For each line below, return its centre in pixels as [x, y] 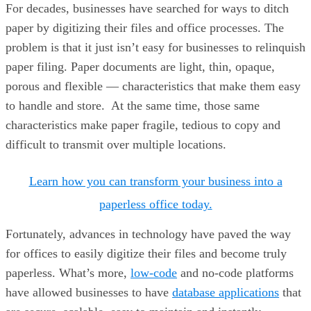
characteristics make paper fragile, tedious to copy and [143, 125]
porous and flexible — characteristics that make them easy [153, 86]
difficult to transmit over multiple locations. [116, 144]
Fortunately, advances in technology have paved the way [148, 234]
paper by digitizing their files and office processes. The [145, 28]
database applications [226, 292]
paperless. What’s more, [68, 273]
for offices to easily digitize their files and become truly [146, 253]
